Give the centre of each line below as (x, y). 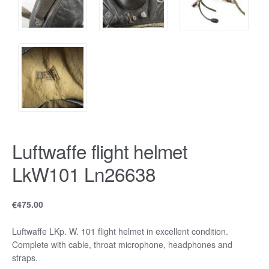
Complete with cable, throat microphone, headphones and (122, 244)
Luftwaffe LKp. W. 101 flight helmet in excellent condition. (120, 231)
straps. (25, 257)
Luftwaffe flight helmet (100, 151)
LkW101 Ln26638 (84, 174)
